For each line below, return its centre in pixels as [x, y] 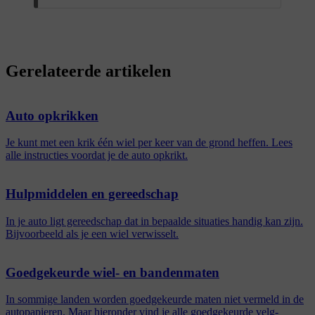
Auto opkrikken [52, 115]
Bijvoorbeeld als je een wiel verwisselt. [92, 233]
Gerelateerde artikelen [88, 71]
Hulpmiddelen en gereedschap [92, 194]
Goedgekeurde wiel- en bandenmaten [112, 272]
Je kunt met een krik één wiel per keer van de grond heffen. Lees [149, 143]
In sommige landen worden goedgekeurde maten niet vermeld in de [155, 300]
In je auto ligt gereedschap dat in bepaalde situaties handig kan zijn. [154, 221]
